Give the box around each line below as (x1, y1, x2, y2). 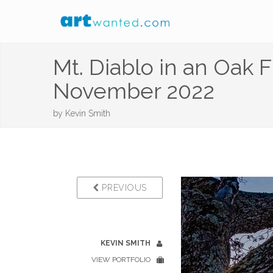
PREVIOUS (99, 183, 147, 193)
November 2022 (53, 78, 214, 104)
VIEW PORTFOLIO (91, 255, 151, 264)
